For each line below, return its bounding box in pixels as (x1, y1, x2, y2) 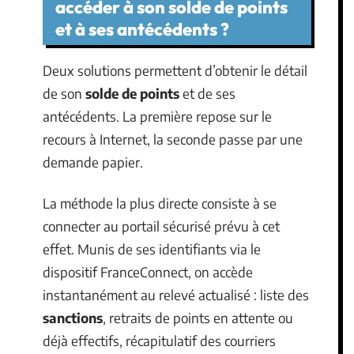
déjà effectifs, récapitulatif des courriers (43, 331, 276, 349)
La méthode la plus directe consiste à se (43, 194, 277, 212)
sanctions (43, 308, 103, 326)
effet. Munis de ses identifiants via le (43, 239, 261, 258)
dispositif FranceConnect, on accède (43, 262, 253, 281)
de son (43, 85, 85, 102)
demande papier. (43, 153, 143, 171)
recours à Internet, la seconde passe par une (43, 130, 303, 148)
